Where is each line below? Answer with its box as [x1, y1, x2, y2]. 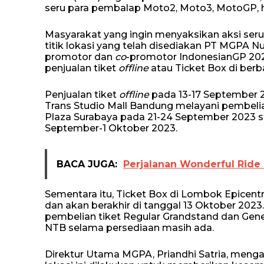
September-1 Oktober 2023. [45, 123, 182, 134]
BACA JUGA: [57, 159, 117, 170]
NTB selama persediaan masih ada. [45, 222, 214, 233]
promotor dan [45, 51, 115, 62]
